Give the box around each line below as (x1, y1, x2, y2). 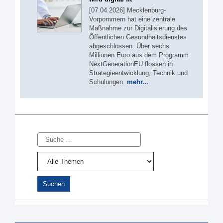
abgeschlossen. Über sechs (89, 42, 169, 50)
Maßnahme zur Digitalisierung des (89, 24, 187, 32)
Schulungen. (89, 78, 127, 86)
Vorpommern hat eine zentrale (89, 15, 175, 23)
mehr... (127, 78, 148, 86)
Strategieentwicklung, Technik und (89, 69, 188, 77)
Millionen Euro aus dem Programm (89, 51, 189, 59)
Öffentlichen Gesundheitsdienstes (89, 33, 187, 41)
